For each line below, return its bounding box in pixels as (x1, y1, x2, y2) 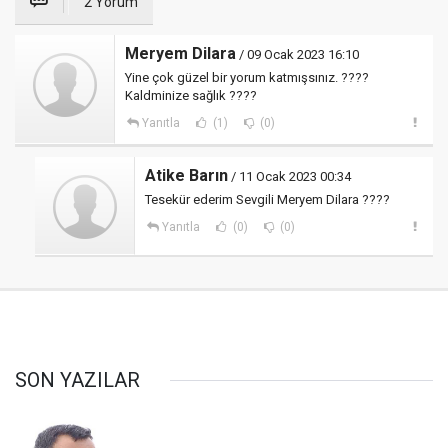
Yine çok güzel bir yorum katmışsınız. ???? (125, 70, 369, 85)
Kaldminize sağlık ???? (125, 88, 257, 103)
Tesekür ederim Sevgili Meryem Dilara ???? (145, 192, 390, 207)
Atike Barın (145, 166, 228, 185)
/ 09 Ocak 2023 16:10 (236, 47, 359, 62)
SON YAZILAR (15, 368, 140, 392)
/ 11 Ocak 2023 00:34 (228, 169, 351, 184)
